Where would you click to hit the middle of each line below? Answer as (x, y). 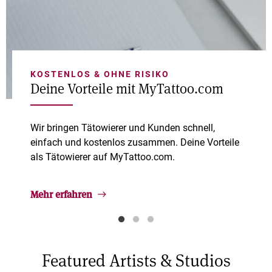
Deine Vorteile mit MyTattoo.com (127, 88)
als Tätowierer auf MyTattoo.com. (103, 157)
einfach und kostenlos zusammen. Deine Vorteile (135, 142)
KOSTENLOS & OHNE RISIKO (100, 74)
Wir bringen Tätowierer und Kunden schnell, (123, 128)
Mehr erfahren (63, 194)
